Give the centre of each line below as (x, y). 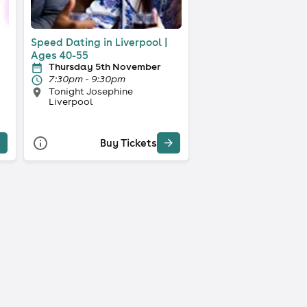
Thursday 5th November (104, 66)
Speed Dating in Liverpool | (99, 42)
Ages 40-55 (59, 55)
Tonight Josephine (90, 91)
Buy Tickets (128, 143)
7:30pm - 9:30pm (87, 78)
